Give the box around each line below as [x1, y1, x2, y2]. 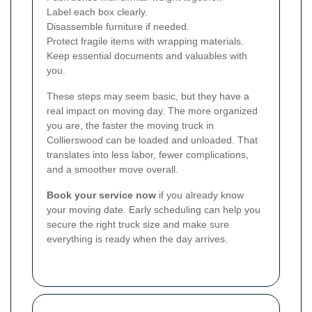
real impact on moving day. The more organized [47, 104, 258, 116]
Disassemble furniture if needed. [47, 20, 189, 32]
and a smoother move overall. [47, 163, 178, 175]
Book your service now [47, 189, 156, 201]
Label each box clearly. [47, 6, 148, 17]
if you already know [156, 189, 244, 201]
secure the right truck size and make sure [47, 218, 229, 230]
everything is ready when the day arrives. [47, 233, 228, 244]
